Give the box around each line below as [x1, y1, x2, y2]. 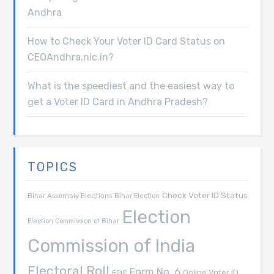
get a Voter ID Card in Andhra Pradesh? [28, 95, 209, 108]
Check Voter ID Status [162, 190, 248, 200]
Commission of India [28, 235, 196, 256]
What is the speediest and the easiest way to [28, 80, 235, 92]
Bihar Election [114, 191, 160, 200]
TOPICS [28, 159, 78, 174]
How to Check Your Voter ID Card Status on [28, 35, 226, 47]
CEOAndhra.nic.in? [28, 51, 114, 63]
